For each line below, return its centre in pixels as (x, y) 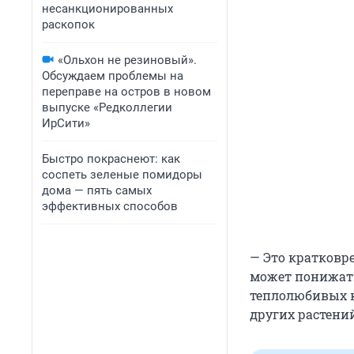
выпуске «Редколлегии (107, 107)
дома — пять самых (97, 190)
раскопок (68, 24)
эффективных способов (110, 206)
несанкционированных (107, 9)
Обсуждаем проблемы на (113, 76)
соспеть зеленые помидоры (122, 175)
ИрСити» (66, 123)
